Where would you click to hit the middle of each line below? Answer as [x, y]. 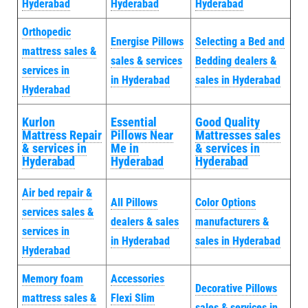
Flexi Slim [133, 298]
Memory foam [53, 278]
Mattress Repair [62, 135]
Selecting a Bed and [240, 41]
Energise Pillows [147, 41]
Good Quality [228, 122]
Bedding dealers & [236, 60]
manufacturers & [232, 221]
